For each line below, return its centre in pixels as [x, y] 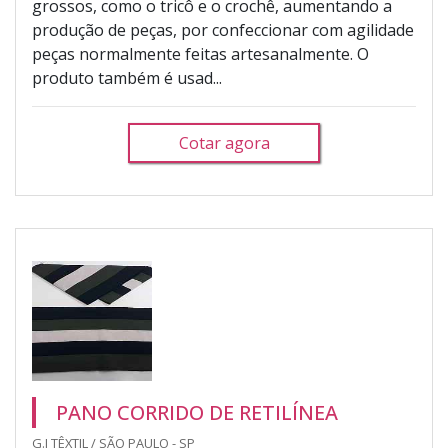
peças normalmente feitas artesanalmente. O [200, 54]
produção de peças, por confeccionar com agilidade [223, 30]
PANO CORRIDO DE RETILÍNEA [197, 412]
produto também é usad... [127, 78]
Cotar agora [224, 143]
